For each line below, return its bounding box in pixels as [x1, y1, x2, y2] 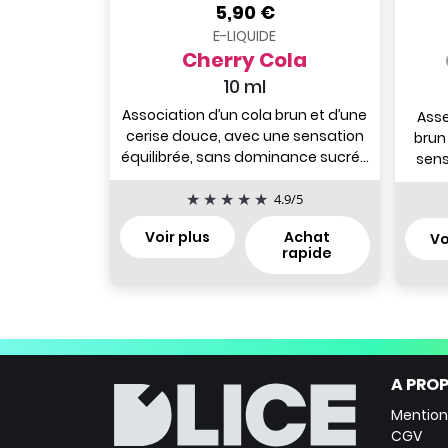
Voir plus [144, 227, 210, 248]
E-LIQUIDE [213, 25, 276, 46]
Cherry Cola [182, 45, 307, 74]
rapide [282, 243, 332, 264]
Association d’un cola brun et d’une [122, 104, 367, 125]
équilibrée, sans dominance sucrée [120, 146, 369, 167]
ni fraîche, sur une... [177, 167, 312, 188]
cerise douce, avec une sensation [125, 125, 364, 146]
